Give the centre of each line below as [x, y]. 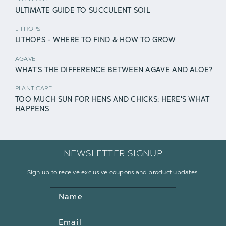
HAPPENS [32, 109]
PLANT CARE [34, 88]
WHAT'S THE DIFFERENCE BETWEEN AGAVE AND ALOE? [114, 70]
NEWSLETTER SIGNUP [113, 153]
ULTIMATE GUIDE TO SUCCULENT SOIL [82, 10]
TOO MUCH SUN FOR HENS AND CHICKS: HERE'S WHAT [112, 99]
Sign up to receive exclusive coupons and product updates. [113, 172]
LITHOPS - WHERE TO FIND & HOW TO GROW [96, 40]
